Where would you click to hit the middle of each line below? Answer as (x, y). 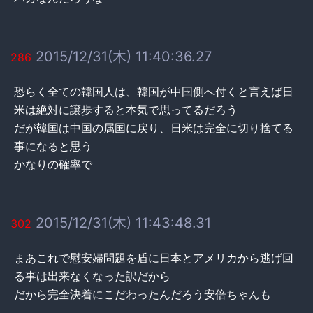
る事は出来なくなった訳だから (92, 276)
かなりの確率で (53, 164)
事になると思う (53, 146)
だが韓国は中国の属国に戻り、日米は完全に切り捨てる (154, 128)
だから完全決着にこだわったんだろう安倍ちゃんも (143, 294)
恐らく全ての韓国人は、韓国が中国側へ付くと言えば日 (154, 91)
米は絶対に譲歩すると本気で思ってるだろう (126, 109)
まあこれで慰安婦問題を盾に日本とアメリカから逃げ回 (154, 257)
